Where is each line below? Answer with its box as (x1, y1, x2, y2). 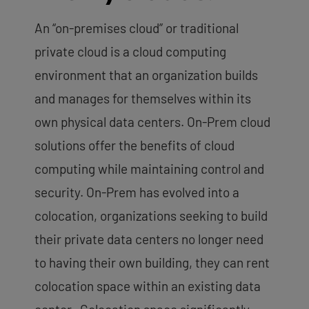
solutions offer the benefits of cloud (34, 137, 235, 154)
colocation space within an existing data (34, 278, 261, 295)
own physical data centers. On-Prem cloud (34, 114, 270, 130)
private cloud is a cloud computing (34, 43, 226, 60)
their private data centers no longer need (34, 231, 263, 248)
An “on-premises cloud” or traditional (34, 20, 239, 37)
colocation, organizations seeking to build (34, 208, 268, 224)
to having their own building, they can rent (34, 255, 270, 271)
